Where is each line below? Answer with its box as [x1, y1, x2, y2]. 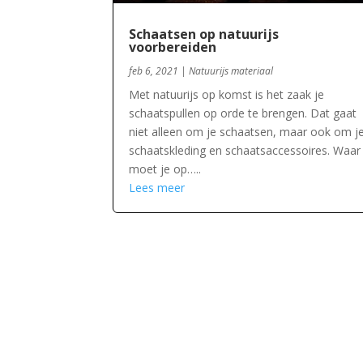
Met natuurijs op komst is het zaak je [129, 87, 325, 103]
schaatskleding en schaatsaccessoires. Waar [129, 143, 361, 159]
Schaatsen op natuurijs [129, 25, 280, 44]
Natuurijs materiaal [189, 64, 274, 79]
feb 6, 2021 [129, 64, 179, 79]
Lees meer [129, 180, 186, 196]
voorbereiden [129, 38, 217, 57]
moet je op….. [129, 161, 202, 177]
